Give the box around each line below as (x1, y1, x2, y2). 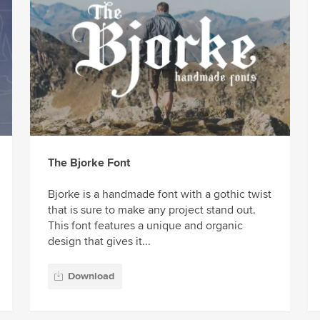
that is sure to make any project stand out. (47, 202, 256, 217)
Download (67, 270, 114, 283)
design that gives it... (47, 234, 151, 249)
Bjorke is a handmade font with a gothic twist (47, 186, 271, 201)
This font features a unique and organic (47, 218, 243, 233)
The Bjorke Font (47, 155, 130, 170)
